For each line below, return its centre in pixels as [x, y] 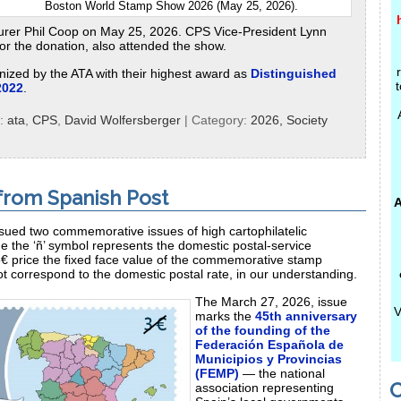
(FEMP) [217, 373]
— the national [282, 373]
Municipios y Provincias [269, 358]
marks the [225, 316]
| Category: [216, 119]
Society [307, 119]
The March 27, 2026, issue [271, 301]
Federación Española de [269, 344]
